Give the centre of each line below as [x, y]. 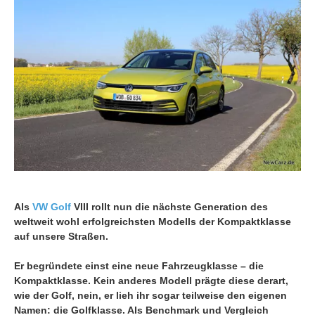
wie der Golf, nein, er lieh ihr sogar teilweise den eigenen [150, 295]
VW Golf [52, 206]
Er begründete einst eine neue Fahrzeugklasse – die [139, 265]
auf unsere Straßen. [61, 236]
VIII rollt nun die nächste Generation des [169, 206]
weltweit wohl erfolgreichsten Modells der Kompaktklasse [153, 221]
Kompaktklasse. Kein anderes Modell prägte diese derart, [151, 280]
